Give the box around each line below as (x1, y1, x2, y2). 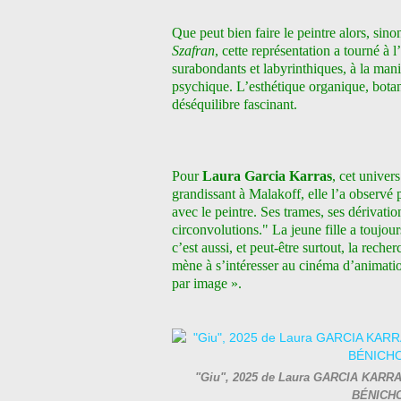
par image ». (172, 276, 242, 291)
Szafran (172, 43, 215, 58)
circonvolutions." (172, 222, 272, 237)
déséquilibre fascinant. (172, 97, 297, 112)
